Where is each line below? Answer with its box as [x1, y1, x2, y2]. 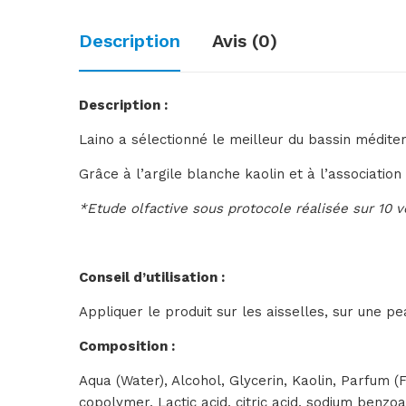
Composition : [79, 338, 175, 355]
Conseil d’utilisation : [79, 269, 225, 286]
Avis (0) [212, 30, 277, 53]
